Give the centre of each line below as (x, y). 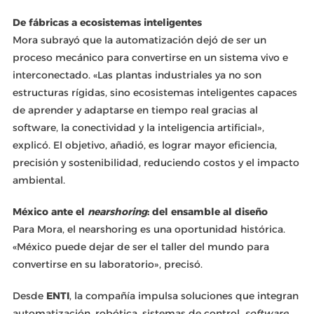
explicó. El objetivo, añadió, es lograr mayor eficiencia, (144, 145)
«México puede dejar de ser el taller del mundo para (141, 247)
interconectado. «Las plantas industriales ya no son (137, 75)
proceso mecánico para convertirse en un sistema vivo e (150, 57)
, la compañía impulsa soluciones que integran (184, 296)
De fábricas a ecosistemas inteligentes (107, 22)
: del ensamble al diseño (207, 212)
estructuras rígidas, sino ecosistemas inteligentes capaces (155, 93)
